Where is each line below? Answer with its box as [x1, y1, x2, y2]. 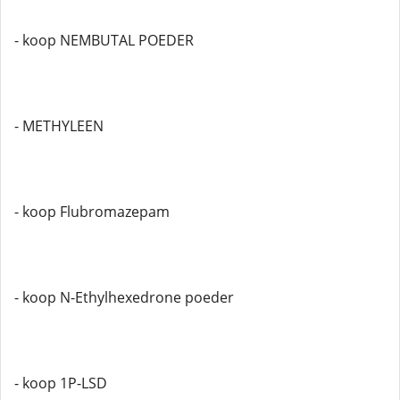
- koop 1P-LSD [14, 373, 107, 393]
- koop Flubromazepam [14, 202, 170, 221]
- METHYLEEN [14, 116, 104, 136]
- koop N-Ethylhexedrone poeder [14, 287, 234, 307]
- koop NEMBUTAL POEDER [14, 30, 194, 50]
